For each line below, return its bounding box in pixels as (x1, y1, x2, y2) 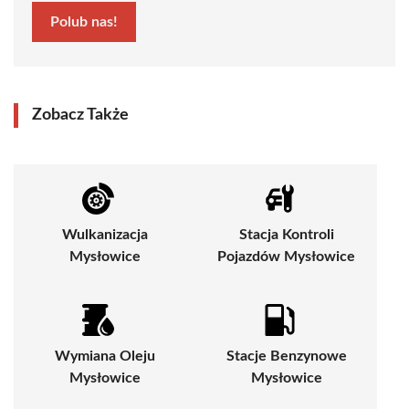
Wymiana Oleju (54, 348, 155, 363)
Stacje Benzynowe (225, 348, 347, 363)
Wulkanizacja (61, 226, 148, 242)
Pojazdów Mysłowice (217, 248, 355, 264)
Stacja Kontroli (238, 226, 334, 242)
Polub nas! (50, 14, 118, 29)
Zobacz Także (32, 106, 129, 123)
